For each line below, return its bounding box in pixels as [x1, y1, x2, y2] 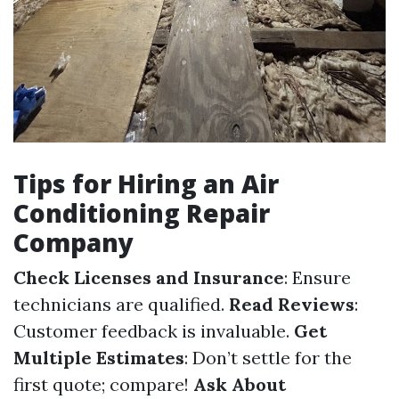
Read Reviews [229, 292, 354, 315]
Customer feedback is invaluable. [13, 319, 294, 342]
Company [13, 224, 134, 259]
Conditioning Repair [13, 195, 270, 230]
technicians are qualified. [13, 292, 229, 315]
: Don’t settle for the [184, 346, 352, 369]
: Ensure [284, 265, 351, 289]
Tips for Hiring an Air [13, 166, 279, 200]
